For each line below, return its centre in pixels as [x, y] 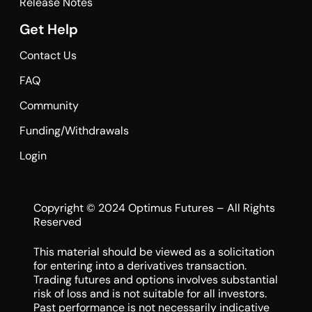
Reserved [57, 222]
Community [49, 105]
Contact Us [48, 55]
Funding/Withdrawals [74, 130]
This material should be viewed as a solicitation [154, 251]
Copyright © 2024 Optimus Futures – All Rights [154, 208]
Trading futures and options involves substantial [155, 279]
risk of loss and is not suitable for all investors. [150, 293]
